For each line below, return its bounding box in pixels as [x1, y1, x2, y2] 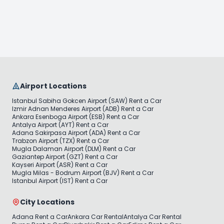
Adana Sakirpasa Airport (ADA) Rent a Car [12, 128, 140, 137]
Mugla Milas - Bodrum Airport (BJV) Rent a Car [12, 168, 153, 177]
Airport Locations [20, 80, 86, 91]
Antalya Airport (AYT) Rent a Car [12, 120, 108, 129]
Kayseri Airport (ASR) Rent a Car [12, 160, 107, 169]
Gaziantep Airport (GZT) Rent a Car [12, 152, 117, 161]
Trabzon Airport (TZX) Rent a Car [12, 136, 109, 145]
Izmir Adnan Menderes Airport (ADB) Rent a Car [12, 104, 153, 113]
